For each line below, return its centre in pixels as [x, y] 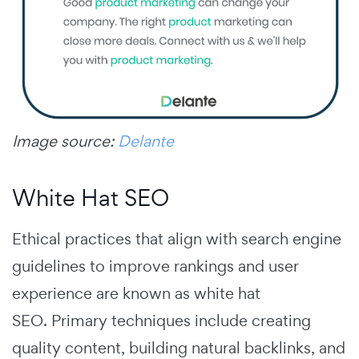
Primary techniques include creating [181, 320]
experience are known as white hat [136, 293]
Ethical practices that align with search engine [177, 238]
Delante [146, 141]
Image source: [65, 141]
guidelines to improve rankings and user [155, 266]
